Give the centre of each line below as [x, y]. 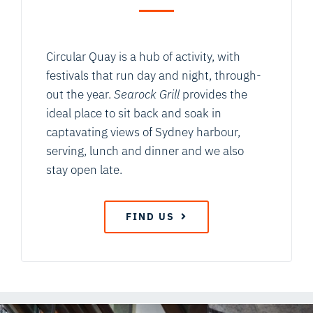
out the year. [80, 94]
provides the [213, 94]
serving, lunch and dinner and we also [145, 151]
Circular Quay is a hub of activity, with [143, 56]
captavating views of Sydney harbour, [143, 132]
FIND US [150, 216]
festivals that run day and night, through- [154, 75]
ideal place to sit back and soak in [134, 113]
